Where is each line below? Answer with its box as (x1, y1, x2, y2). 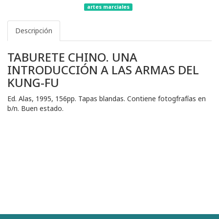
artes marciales (87, 3, 130, 11)
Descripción (15, 26, 52, 36)
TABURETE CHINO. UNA (7, 49, 137, 66)
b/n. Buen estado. (7, 104, 64, 113)
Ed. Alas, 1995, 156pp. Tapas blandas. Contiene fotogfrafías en (7, 94, 206, 104)
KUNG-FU (7, 74, 59, 91)
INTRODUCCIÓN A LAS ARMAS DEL (7, 62, 199, 78)
